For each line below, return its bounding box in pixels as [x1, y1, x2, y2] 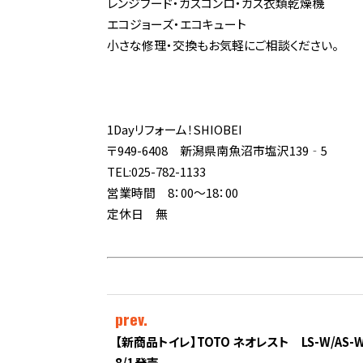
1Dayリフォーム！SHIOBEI [107, 121, 242, 139]
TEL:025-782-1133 [107, 163, 206, 181]
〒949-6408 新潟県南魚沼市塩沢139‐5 [107, 142, 327, 160]
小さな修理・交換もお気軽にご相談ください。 [107, 36, 339, 53]
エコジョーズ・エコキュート [107, 15, 246, 32]
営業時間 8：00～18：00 [107, 184, 238, 202]
